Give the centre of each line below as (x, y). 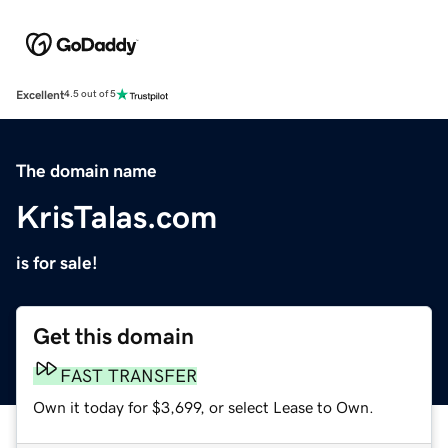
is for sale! (57, 262)
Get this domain (113, 336)
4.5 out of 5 (90, 94)
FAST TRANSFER (128, 375)
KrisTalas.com (116, 216)
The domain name (86, 170)
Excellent (40, 94)
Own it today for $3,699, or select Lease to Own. (203, 406)
